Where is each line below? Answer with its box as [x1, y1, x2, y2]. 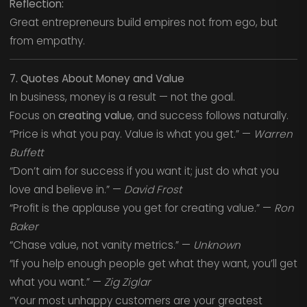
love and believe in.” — [9, 182, 124, 197]
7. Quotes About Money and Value [9, 71, 184, 86]
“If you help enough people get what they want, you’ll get [9, 256, 297, 271]
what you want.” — [9, 274, 104, 289]
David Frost [123, 182, 182, 197]
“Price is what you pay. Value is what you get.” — [9, 126, 254, 141]
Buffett [9, 145, 43, 160]
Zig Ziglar [103, 274, 151, 289]
